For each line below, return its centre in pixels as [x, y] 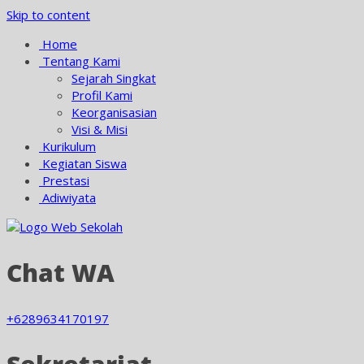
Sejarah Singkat [114, 78]
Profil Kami [102, 95]
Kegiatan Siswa [83, 163]
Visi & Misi [100, 129]
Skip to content [48, 15]
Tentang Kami [80, 61]
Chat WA [61, 273]
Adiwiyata [67, 197]
